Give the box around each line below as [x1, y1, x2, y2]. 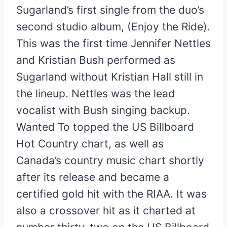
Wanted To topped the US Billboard [16, 120, 194, 133]
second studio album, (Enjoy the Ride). [16, 20, 210, 33]
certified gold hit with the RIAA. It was [16, 187, 207, 200]
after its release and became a [16, 170, 169, 183]
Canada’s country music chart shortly [16, 154, 204, 167]
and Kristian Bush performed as [16, 53, 175, 66]
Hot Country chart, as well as [16, 137, 164, 150]
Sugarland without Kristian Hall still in [16, 70, 203, 83]
